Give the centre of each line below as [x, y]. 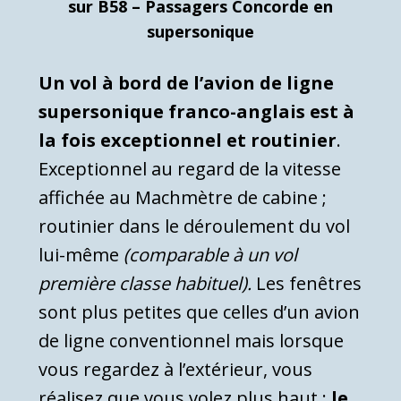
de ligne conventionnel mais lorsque [191, 340]
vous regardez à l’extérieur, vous [175, 369]
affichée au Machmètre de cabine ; [183, 197]
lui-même [81, 254]
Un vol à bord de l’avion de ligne [186, 82]
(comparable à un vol [210, 254]
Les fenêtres [307, 283]
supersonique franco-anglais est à [196, 111]
